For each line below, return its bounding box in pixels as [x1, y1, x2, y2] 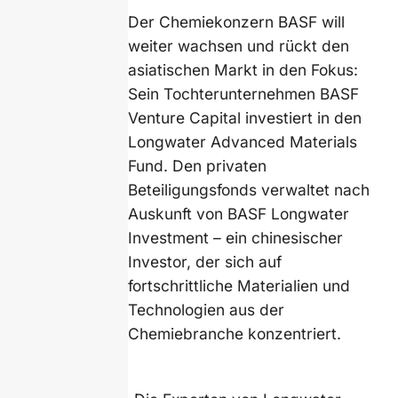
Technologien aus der [128, 299, 285, 319]
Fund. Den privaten [128, 155, 267, 175]
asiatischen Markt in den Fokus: [128, 60, 359, 79]
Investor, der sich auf [128, 251, 283, 271]
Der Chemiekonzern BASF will [128, 12, 346, 31]
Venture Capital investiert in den [128, 107, 362, 127]
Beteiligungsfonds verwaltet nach [128, 179, 370, 199]
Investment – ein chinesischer [128, 227, 344, 247]
